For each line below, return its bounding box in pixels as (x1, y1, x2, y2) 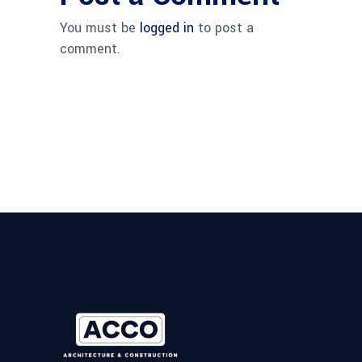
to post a (194, 18, 254, 37)
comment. (60, 39, 120, 58)
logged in (140, 18, 194, 37)
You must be (60, 18, 140, 37)
